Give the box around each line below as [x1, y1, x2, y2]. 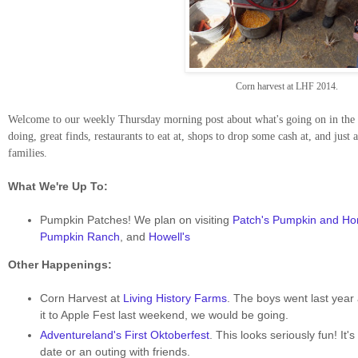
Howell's [149, 230, 190, 244]
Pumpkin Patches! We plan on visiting [40, 213, 233, 227]
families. [8, 147, 47, 160]
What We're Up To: [8, 180, 108, 193]
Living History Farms [123, 292, 227, 305]
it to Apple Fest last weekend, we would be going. [40, 308, 292, 322]
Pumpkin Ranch [40, 230, 120, 244]
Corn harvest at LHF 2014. [8, 81, 338, 93]
